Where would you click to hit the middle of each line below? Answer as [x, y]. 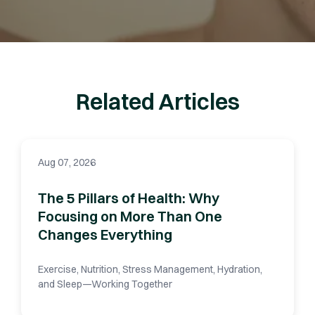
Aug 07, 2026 [67, 163]
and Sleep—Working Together [105, 284]
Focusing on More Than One [130, 217]
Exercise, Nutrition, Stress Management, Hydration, [150, 270]
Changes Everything [105, 235]
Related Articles [157, 102]
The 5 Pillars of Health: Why [129, 198]
